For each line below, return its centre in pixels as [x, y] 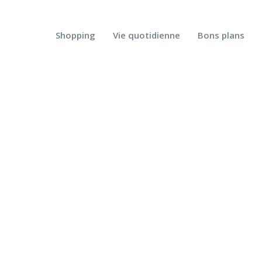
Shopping [75, 35]
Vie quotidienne [146, 35]
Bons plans [221, 35]
